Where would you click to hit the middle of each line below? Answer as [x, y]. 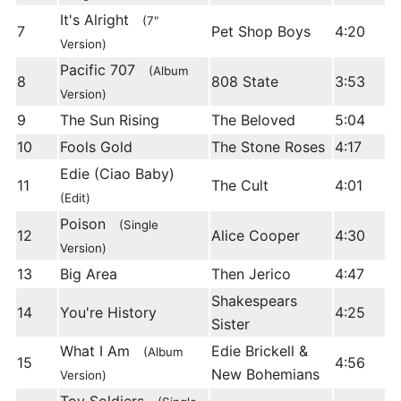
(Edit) [75, 198]
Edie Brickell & [260, 351]
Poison [90, 224]
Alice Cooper [256, 236]
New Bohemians [265, 375]
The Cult [240, 186]
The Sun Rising [110, 120]
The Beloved [253, 120]
